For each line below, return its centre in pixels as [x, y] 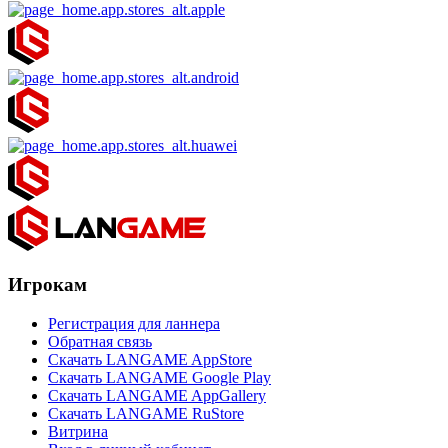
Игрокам [47, 284]
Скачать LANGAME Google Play [159, 377]
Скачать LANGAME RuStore [146, 413]
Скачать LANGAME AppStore [150, 359]
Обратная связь [100, 341]
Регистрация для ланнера [134, 323]
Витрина [78, 431]
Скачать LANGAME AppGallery [157, 395]
